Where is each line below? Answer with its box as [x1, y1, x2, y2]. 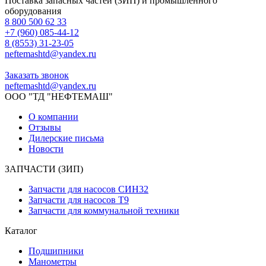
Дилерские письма [28, 133, 104, 144]
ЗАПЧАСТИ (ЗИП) [5, 164, 83, 175]
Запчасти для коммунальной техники [28, 205, 179, 216]
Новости [28, 144, 64, 154]
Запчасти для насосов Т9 [28, 195, 129, 205]
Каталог [5, 226, 37, 236]
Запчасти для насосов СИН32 [28, 184, 148, 195]
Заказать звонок [5, 70, 69, 81]
